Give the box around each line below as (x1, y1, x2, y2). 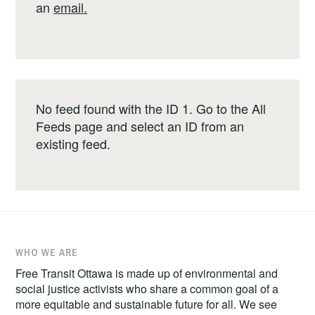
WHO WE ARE (15, 245, 79, 259)
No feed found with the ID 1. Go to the (36, 99, 252, 117)
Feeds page (36, 117, 103, 135)
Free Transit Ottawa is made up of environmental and (15, 264, 278, 281)
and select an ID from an (103, 117, 245, 135)
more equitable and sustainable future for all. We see (15, 295, 278, 312)
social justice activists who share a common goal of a (15, 280, 279, 297)
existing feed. (36, 134, 111, 153)
